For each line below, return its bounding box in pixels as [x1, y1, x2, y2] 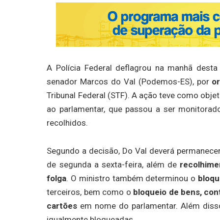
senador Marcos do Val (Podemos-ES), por [47, 76, 212, 86]
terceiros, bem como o [47, 187, 134, 197]
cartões [47, 200, 78, 211]
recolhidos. [47, 117, 88, 128]
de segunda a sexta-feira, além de [47, 159, 180, 169]
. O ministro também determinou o [66, 173, 198, 183]
